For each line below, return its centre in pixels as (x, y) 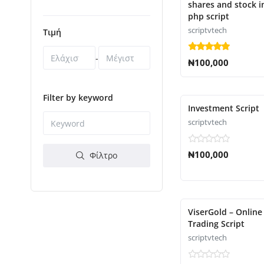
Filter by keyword (78, 98)
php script (209, 16)
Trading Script (216, 224)
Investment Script (224, 108)
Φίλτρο (102, 156)
